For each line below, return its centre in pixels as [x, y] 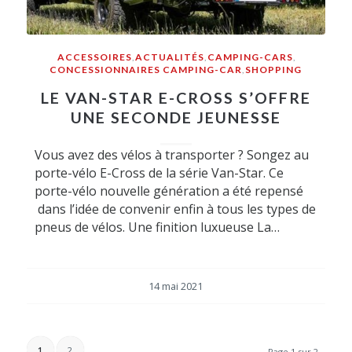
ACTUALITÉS [169, 57]
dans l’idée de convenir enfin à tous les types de [175, 209]
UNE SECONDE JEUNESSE [176, 117]
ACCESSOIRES [94, 57]
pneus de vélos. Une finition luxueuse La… [157, 227]
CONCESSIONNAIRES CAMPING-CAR [146, 69]
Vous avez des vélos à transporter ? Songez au [171, 154]
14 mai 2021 [176, 286]
